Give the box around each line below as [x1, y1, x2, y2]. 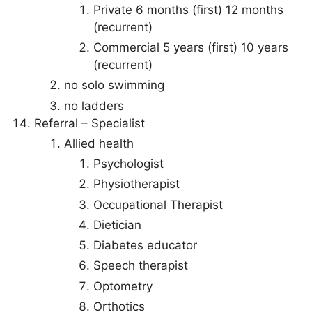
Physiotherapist [93, 177, 180, 192]
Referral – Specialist [34, 116, 145, 130]
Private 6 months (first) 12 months [93, 2, 283, 17]
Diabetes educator [93, 238, 197, 252]
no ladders [63, 98, 124, 113]
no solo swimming [63, 78, 164, 93]
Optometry [93, 279, 153, 293]
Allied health [63, 136, 134, 150]
